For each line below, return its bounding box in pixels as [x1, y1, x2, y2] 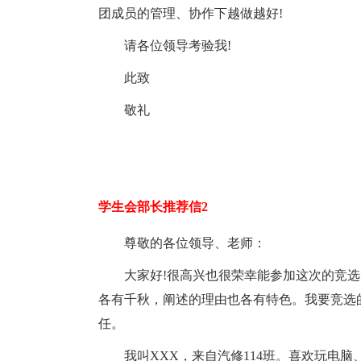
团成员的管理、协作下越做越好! [98, 6, 283, 20]
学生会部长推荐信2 [98, 200, 208, 214]
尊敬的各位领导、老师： [124, 236, 266, 250]
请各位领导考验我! [124, 39, 231, 52]
